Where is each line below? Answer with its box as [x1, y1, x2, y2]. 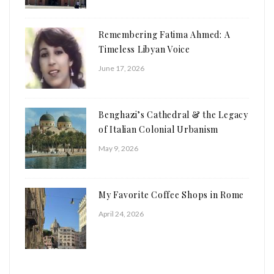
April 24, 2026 [98, 209, 144, 219]
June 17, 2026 [98, 64, 144, 73]
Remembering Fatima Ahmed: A [98, 29, 231, 41]
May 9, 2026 [98, 144, 138, 154]
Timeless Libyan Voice [98, 43, 190, 56]
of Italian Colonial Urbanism [98, 124, 218, 136]
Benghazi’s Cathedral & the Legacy [98, 109, 248, 121]
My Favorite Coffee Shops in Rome [98, 189, 244, 201]
